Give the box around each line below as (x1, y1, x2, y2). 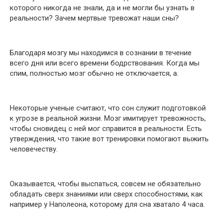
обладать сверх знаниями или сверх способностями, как (10, 190, 203, 198)
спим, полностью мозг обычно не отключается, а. (10, 69, 178, 78)
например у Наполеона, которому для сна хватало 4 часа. (10, 200, 205, 209)
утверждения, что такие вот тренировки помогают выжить (10, 134, 209, 143)
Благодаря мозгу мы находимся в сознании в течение (10, 48, 192, 57)
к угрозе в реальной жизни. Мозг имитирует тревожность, (10, 114, 206, 123)
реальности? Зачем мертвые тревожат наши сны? (10, 14, 179, 22)
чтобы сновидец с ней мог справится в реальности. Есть (10, 124, 202, 133)
